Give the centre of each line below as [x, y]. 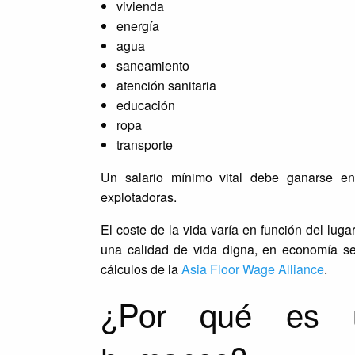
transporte [144, 145]
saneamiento [153, 66]
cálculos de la [141, 269]
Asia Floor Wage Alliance [252, 269]
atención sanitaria [166, 86]
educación [145, 105]
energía [137, 26]
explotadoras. [138, 197]
